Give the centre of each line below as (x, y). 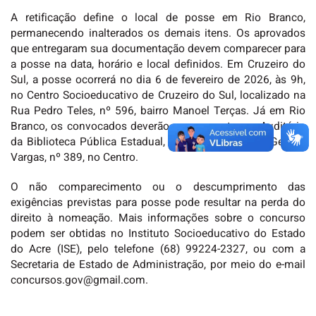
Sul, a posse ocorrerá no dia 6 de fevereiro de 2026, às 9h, (158, 80)
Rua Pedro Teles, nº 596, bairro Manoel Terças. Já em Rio (158, 111)
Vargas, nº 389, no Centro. (74, 158)
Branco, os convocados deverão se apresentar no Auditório (158, 127)
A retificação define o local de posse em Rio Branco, (158, 18)
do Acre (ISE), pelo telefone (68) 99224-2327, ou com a (158, 249)
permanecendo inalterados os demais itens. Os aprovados (158, 34)
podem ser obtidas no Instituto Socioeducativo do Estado (158, 233)
